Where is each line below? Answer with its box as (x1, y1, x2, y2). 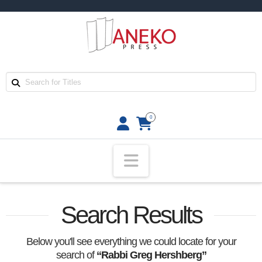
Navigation (137, 150, 216, 169)
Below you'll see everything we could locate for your (26, 236, 236, 248)
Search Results (60, 201, 202, 229)
